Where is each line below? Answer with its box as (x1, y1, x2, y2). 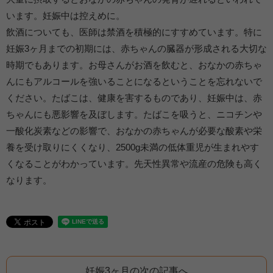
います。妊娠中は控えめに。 (6, 10, 125, 21)
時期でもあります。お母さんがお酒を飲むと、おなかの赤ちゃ (6, 60, 262, 71)
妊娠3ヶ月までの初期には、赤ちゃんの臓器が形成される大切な (6, 43, 267, 54)
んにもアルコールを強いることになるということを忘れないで (6, 76, 262, 87)
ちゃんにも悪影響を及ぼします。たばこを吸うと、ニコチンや (6, 109, 262, 120)
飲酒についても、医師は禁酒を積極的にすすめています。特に (6, 27, 262, 38)
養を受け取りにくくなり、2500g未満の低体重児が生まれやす (6, 142, 259, 153)
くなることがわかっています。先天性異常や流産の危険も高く (6, 158, 262, 169)
